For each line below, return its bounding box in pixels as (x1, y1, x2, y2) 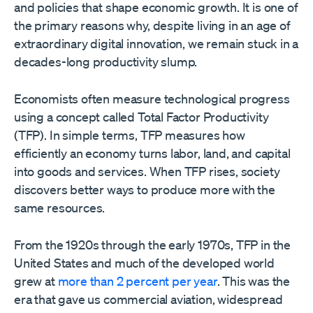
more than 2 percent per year (54, 273, 217, 289)
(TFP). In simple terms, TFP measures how (14, 127, 245, 143)
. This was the (217, 273, 291, 289)
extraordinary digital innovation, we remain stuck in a (14, 36, 299, 52)
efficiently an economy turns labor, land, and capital (14, 145, 291, 161)
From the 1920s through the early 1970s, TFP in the (14, 237, 291, 253)
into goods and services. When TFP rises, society (14, 163, 280, 180)
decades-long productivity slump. (14, 54, 198, 70)
